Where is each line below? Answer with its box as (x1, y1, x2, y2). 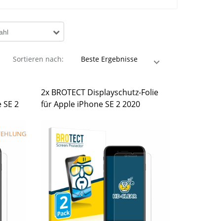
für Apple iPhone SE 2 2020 (41, 99, 141, 110)
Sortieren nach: (12, 54, 64, 64)
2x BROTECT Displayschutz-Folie (41, 87, 159, 98)
